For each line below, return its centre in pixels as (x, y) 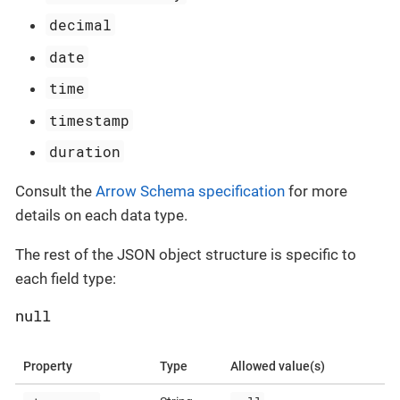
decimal (81, 25)
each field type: (66, 279)
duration (85, 152)
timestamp (90, 120)
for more (316, 192)
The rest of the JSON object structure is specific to (186, 255)
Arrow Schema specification (190, 192)
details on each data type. (101, 216)
